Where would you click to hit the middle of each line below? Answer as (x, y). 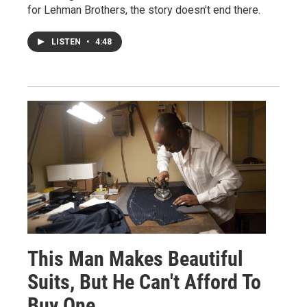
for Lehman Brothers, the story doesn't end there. (144, 10)
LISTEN (67, 41)
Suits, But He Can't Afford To (144, 282)
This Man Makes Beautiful (135, 258)
